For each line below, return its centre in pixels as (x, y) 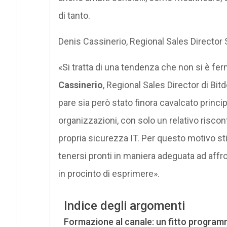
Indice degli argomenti (124, 206)
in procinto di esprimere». (109, 173)
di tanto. (74, 15)
